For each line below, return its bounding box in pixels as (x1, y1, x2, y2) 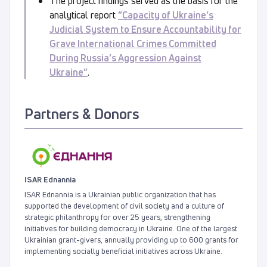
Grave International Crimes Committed (49, 36, 216, 50)
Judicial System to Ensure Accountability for (49, 22, 241, 36)
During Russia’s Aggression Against (49, 51, 201, 64)
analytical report (49, 8, 118, 21)
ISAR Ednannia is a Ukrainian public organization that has (24, 188, 216, 200)
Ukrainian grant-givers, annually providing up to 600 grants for (24, 234, 238, 245)
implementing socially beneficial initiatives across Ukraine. (24, 245, 222, 256)
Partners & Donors (24, 104, 139, 123)
